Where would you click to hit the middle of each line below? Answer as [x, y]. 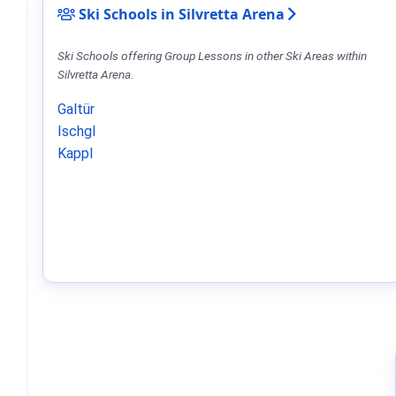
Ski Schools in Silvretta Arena [180, 14]
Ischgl [76, 131]
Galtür [76, 109]
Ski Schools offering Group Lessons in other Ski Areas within [212, 56]
